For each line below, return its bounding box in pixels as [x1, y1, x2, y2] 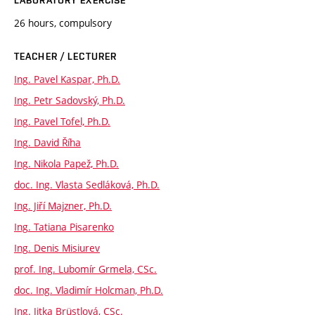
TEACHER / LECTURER [14, 50, 117, 62]
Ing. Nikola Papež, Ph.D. [14, 156, 119, 170]
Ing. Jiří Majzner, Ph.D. [14, 198, 112, 212]
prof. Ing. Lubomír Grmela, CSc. [14, 262, 157, 276]
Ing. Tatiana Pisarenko [14, 219, 114, 233]
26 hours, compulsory [14, 15, 112, 30]
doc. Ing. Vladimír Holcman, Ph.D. [14, 283, 163, 297]
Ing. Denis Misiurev [14, 240, 100, 255]
